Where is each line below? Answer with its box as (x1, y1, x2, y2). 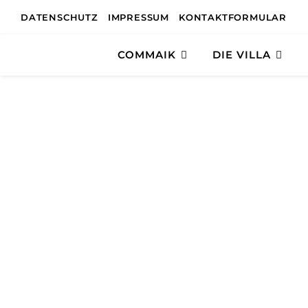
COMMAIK (118, 48, 176, 61)
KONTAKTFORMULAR (179, 12, 287, 23)
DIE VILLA (212, 48, 271, 61)
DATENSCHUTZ (21, 12, 98, 23)
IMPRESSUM (107, 12, 170, 23)
